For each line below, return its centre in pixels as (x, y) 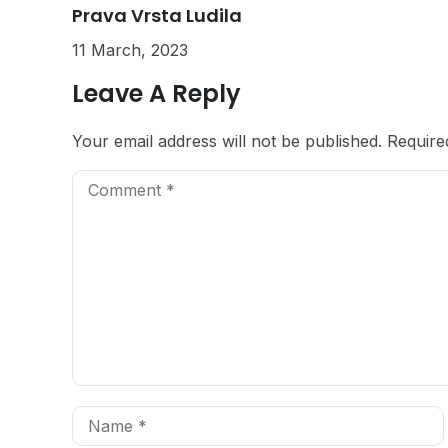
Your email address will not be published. (227, 140)
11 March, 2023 (130, 49)
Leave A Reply (156, 93)
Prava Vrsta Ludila (157, 15)
